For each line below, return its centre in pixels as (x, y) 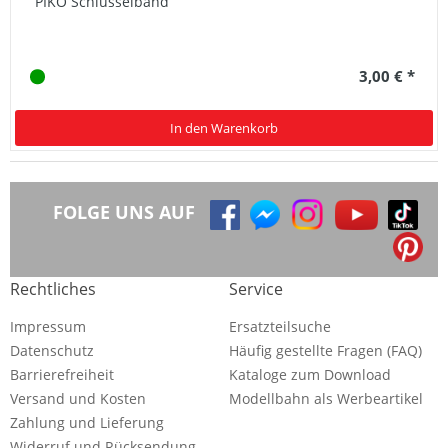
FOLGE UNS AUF (124, 212)
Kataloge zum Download (310, 375)
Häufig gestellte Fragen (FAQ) (325, 351)
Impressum (48, 327)
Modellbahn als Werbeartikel (326, 399)
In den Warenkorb (224, 128)
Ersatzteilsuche (280, 327)
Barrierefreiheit (62, 375)
